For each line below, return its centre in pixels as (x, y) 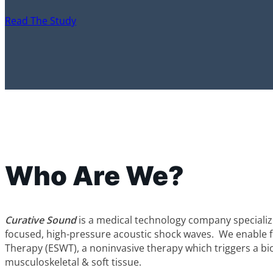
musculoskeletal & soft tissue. (73, 262)
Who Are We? (94, 176)
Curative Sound (41, 220)
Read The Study (41, 21)
